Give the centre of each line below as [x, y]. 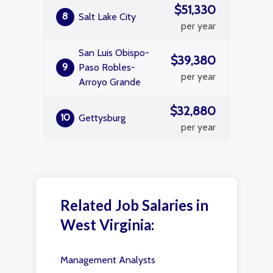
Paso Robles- [107, 67]
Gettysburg [102, 118]
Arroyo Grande [110, 82]
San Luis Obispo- [114, 53]
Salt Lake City [107, 17]
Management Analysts [108, 260]
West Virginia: [107, 225]
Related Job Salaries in [134, 205]
